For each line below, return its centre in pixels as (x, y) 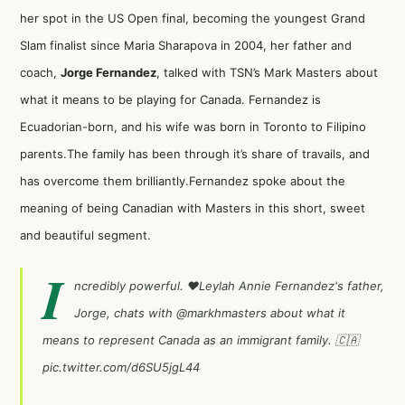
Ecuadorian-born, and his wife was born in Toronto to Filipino (193, 127)
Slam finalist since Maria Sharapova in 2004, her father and (186, 45)
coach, (40, 72)
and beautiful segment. (85, 235)
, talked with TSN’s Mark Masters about (267, 72)
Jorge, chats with (125, 313)
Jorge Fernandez (108, 72)
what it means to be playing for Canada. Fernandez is (170, 99)
